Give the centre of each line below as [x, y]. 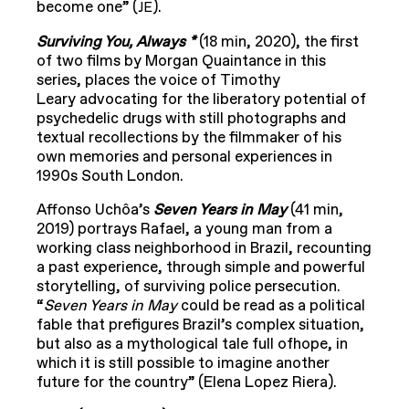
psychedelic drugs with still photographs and [191, 119]
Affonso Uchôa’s [95, 210]
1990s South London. [110, 177]
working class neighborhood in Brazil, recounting [204, 249]
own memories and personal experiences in [184, 157]
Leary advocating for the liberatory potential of [201, 100]
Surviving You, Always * [118, 42]
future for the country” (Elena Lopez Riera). [187, 383]
